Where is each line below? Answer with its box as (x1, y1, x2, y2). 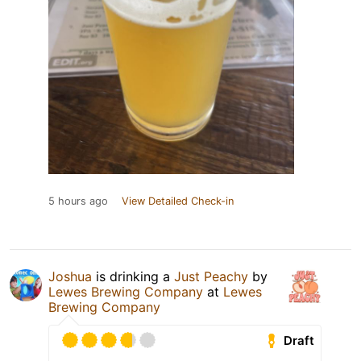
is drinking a (92, 268, 174, 285)
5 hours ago (48, 195, 108, 208)
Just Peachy (174, 268, 248, 285)
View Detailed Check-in (122, 195, 234, 208)
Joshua (48, 268, 92, 285)
